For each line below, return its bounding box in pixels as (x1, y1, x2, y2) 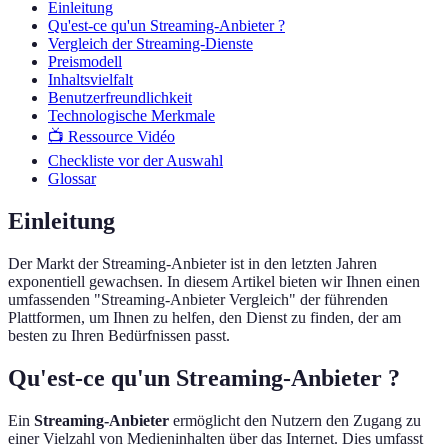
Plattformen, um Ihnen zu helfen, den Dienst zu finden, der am (8, 309, 401, 327)
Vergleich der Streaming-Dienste (48, 35, 253, 53)
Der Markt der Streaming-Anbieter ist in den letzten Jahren (8, 255, 377, 273)
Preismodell (48, 53, 122, 71)
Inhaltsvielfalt (48, 71, 133, 89)
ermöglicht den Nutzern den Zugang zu (169, 412, 421, 430)
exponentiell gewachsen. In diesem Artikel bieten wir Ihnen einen (8, 273, 420, 291)
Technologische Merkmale (48, 107, 215, 125)
